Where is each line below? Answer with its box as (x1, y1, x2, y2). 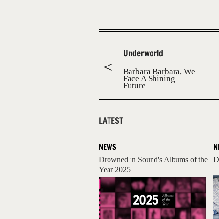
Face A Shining (123, 74, 175, 83)
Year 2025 (99, 165, 131, 174)
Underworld (123, 47, 163, 59)
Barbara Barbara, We (123, 67, 195, 76)
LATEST (99, 115, 123, 127)
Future (123, 81, 146, 90)
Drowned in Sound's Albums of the (99, 155, 208, 164)
